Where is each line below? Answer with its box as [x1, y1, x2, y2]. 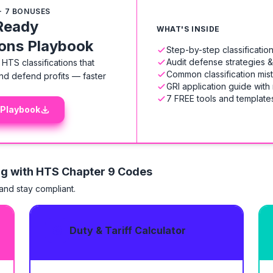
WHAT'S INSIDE [157, 24, 220, 34]
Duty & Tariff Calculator [69, 224, 186, 236]
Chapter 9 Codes [62, 165, 152, 178]
